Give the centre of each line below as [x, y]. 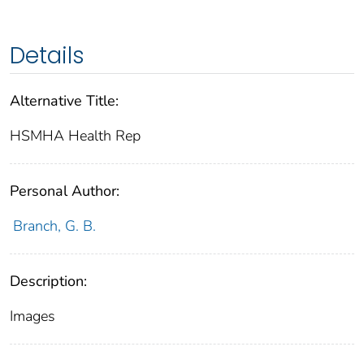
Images [32, 316]
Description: [48, 282]
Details [47, 56]
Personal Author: [65, 191]
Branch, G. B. [54, 226]
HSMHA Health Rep [75, 136]
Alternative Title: [64, 101]
